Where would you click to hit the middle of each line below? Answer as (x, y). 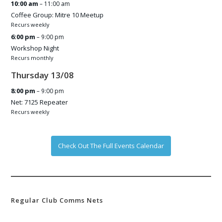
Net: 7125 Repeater (40, 102)
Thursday (30, 75)
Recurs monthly (32, 58)
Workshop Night (35, 48)
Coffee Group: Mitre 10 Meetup (57, 15)
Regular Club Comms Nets (57, 200)
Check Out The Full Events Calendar (111, 146)
